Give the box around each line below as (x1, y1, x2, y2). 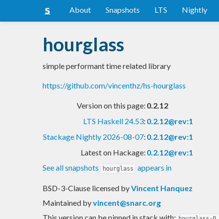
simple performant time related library (43, 61, 171, 70)
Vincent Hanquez (131, 183, 193, 193)
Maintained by (43, 197, 93, 207)
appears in (136, 162, 172, 172)
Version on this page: (77, 100, 146, 110)
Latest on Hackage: (81, 147, 146, 157)
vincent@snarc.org (93, 197, 161, 207)
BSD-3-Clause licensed (43, 183, 121, 193)
